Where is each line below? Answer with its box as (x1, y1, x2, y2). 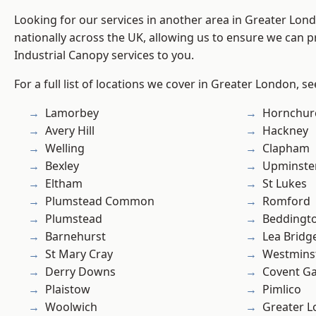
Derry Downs (45, 264, 116, 280)
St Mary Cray (45, 246, 113, 262)
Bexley (45, 158, 79, 174)
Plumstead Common (45, 193, 154, 209)
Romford (262, 193, 310, 209)
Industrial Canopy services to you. (14, 47, 194, 63)
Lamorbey (45, 105, 99, 121)
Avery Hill (45, 123, 95, 139)
